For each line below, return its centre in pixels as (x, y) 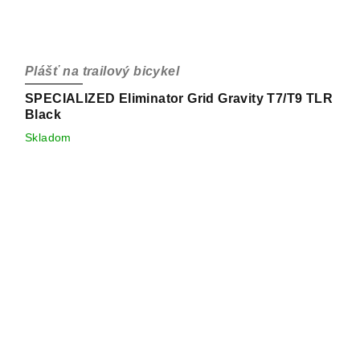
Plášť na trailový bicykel (102, 72)
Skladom (48, 138)
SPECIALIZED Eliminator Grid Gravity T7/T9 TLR (179, 99)
